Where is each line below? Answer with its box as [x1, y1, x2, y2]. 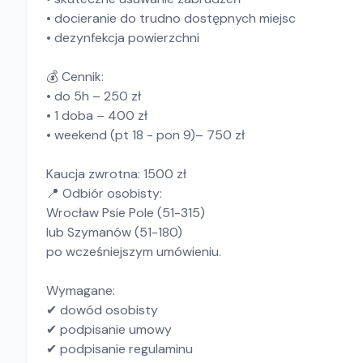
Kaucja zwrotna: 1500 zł [46, 165, 186, 182]
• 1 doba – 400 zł [46, 107, 147, 124]
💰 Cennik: [46, 68, 104, 85]
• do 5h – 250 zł [46, 88, 141, 105]
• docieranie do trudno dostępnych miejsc [46, 10, 296, 27]
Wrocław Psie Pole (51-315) [46, 204, 205, 221]
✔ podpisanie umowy [46, 321, 172, 338]
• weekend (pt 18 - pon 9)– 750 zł [46, 126, 245, 143]
